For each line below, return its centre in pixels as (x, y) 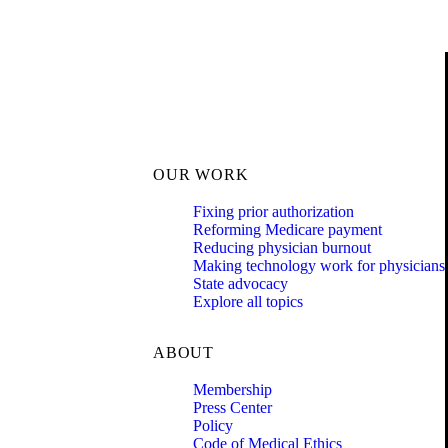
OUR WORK (201, 175)
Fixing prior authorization (273, 212)
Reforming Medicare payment (287, 230)
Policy (213, 425)
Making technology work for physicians (319, 266)
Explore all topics (248, 302)
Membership (232, 389)
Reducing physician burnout (282, 248)
